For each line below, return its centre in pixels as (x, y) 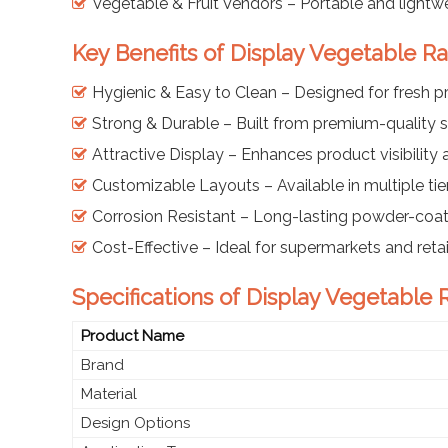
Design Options (135, 422)
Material (109, 393)
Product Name (132, 335)
